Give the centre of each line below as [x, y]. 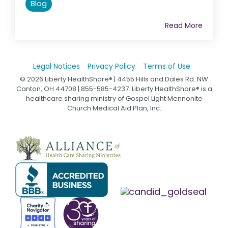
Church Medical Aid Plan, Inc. [114, 108]
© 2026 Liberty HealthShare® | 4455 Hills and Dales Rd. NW [114, 79]
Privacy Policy [111, 66]
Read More [184, 25]
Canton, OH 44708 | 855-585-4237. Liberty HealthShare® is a [114, 89]
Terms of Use [166, 66]
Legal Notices [56, 66]
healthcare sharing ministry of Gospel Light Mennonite [114, 98]
